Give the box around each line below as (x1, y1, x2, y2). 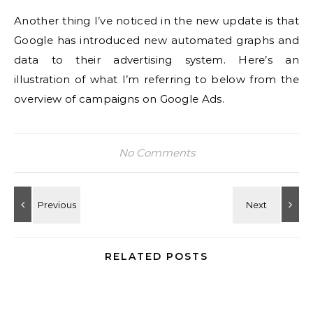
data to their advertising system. (14, 53, 226, 66)
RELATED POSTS (105, 250, 208, 263)
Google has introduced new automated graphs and (14, 34, 299, 47)
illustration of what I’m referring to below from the (14, 73, 299, 86)
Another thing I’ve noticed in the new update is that (14, 14, 299, 27)
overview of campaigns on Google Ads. (14, 92, 224, 105)
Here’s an (238, 53, 299, 66)
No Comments (118, 146, 195, 159)
